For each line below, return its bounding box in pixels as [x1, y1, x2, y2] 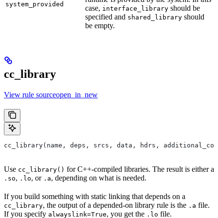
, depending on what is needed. [51, 174, 146, 182]
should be [168, 4, 200, 13]
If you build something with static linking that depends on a [4, 192, 185, 201]
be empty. [85, 21, 115, 30]
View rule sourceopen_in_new [4, 91, 98, 99]
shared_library [127, 14, 182, 21]
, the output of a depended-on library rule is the [43, 201, 188, 210]
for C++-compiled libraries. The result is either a [65, 165, 214, 174]
